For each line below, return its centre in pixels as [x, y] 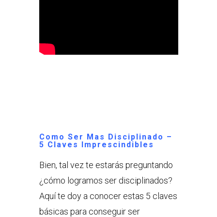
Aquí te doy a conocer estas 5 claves [108, 196]
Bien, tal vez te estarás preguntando [106, 165]
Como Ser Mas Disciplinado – [106, 137]
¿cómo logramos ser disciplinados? [106, 181]
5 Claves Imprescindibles [96, 145]
